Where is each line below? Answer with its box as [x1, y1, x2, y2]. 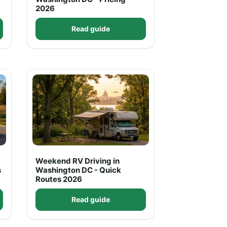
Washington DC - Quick [35, 165, 121, 175]
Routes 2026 [35, 174, 82, 184]
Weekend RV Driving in [35, 156, 120, 166]
